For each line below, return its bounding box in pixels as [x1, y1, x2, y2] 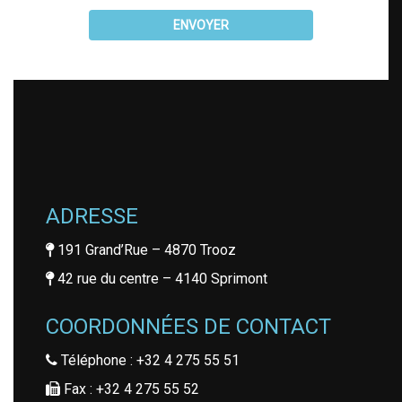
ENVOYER [173, 18, 229, 33]
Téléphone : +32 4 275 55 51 [57, 352, 240, 370]
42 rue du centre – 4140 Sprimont [54, 270, 267, 288]
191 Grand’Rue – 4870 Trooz [54, 241, 236, 259]
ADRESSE [46, 204, 138, 230]
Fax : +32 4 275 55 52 [60, 380, 199, 398]
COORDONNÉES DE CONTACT [46, 314, 331, 340]
